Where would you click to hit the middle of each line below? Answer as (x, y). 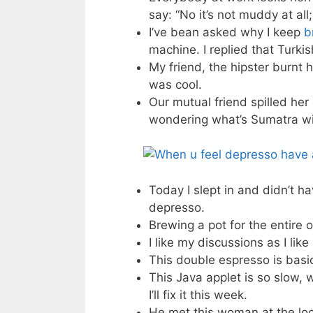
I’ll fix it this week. (198, 294)
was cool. (175, 84)
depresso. (177, 207)
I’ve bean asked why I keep (226, 32)
